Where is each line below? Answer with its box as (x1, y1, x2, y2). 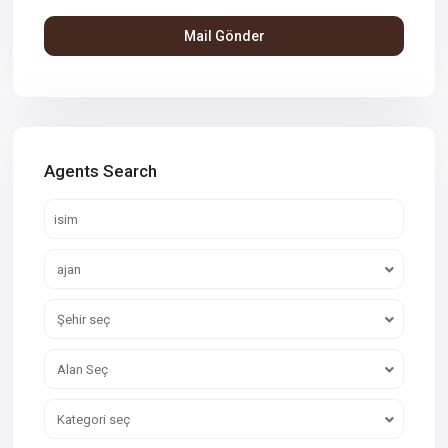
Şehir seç (57, 312, 111, 328)
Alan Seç (57, 362, 109, 378)
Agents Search (44, 161, 158, 182)
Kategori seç (57, 412, 131, 428)
